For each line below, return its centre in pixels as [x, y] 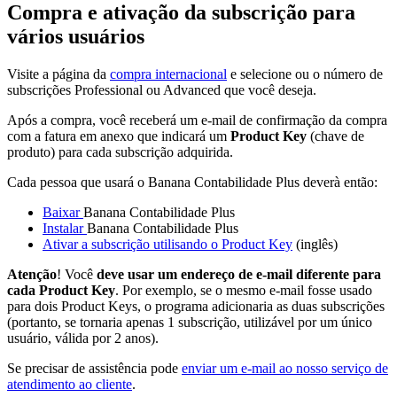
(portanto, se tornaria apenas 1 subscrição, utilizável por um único [190, 322]
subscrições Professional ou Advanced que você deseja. [162, 90]
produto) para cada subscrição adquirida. [120, 152]
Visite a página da [58, 74]
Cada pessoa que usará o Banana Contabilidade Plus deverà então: [192, 182]
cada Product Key [61, 290]
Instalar [65, 228]
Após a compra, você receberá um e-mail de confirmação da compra [197, 120]
